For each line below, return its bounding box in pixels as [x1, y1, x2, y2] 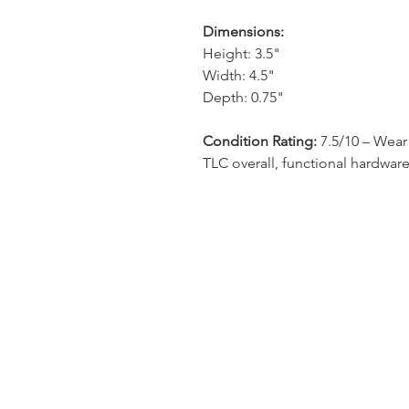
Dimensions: [203, 23, 284, 40]
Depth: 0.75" [203, 89, 284, 106]
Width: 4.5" [203, 67, 275, 84]
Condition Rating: [203, 132, 317, 150]
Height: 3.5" [203, 45, 280, 62]
